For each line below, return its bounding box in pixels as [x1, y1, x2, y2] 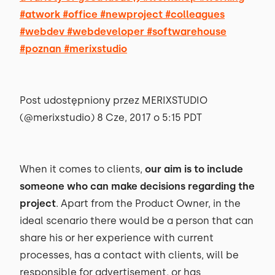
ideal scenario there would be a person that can [20, 215, 254, 227]
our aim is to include [145, 163, 243, 175]
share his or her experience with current [20, 232, 214, 244]
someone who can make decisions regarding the [20, 180, 255, 192]
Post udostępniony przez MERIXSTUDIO [20, 95, 207, 106]
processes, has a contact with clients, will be [20, 249, 239, 261]
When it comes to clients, [20, 163, 145, 175]
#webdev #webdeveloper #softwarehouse [20, 26, 227, 37]
